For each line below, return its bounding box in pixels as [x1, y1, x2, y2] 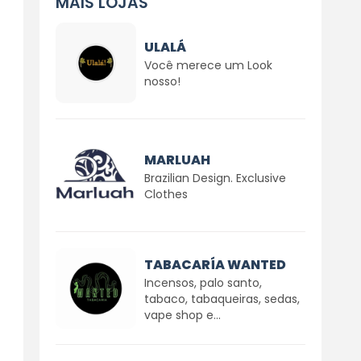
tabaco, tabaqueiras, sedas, [143, 290, 300, 307]
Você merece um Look [143, 56, 272, 73]
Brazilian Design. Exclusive [143, 169, 286, 186]
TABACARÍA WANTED [143, 255, 286, 274]
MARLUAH [143, 150, 210, 169]
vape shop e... [143, 306, 221, 323]
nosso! [143, 73, 180, 89]
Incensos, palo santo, [143, 274, 262, 291]
